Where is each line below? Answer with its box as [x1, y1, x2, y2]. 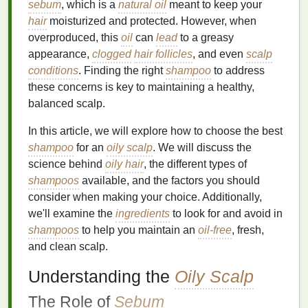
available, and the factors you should [79, 175, 260, 186]
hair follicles [134, 48, 192, 60]
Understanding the [28, 267, 175, 286]
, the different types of [144, 158, 247, 170]
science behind [28, 158, 105, 170]
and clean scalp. [28, 241, 108, 252]
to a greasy [177, 32, 234, 43]
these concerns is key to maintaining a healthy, [28, 81, 254, 93]
